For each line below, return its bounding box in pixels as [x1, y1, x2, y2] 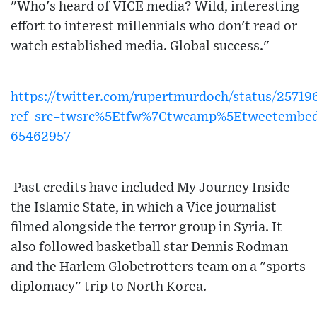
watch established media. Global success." [11, 40, 270, 54]
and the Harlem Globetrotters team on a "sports [11, 260, 306, 275]
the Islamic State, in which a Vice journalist [11, 201, 277, 215]
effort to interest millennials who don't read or [11, 20, 297, 34]
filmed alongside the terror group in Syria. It [11, 221, 282, 235]
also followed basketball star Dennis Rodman [11, 241, 288, 255]
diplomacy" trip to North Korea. [11, 280, 207, 294]
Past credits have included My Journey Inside [11, 181, 290, 195]
